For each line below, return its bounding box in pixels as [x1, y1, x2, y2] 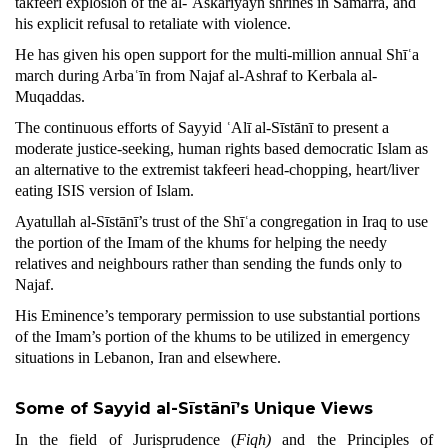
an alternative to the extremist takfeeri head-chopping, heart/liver [15, 161, 419, 178]
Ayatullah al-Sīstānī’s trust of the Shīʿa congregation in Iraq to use [15, 213, 428, 230]
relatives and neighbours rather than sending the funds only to [15, 255, 402, 272]
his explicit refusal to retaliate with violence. [15, 15, 291, 32]
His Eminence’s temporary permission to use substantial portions [15, 307, 420, 324]
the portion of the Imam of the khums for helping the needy [15, 234, 387, 251]
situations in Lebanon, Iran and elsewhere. [15, 349, 281, 366]
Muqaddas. [15, 88, 85, 105]
